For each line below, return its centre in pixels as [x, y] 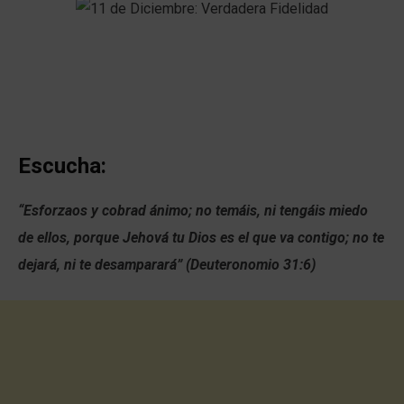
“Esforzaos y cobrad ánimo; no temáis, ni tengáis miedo [193, 210]
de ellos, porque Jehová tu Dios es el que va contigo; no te [201, 237]
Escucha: [62, 165]
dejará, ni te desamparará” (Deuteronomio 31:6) [167, 264]
